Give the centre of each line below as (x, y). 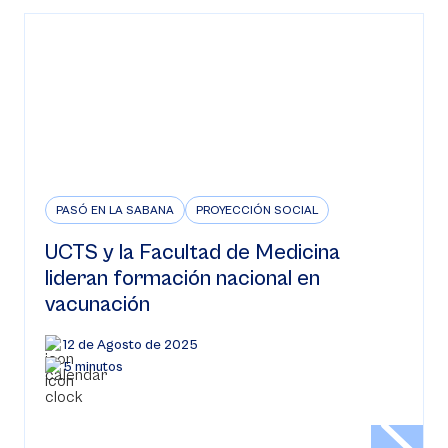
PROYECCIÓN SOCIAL (257, 210)
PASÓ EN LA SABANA (115, 210)
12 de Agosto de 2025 (130, 345)
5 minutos (93, 367)
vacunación (97, 304)
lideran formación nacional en (182, 278)
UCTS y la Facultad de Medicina (192, 252)
